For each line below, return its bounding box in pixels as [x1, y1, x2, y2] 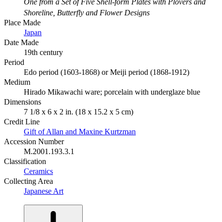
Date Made [4, 38, 39, 47]
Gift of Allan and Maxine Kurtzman [24, 127, 136, 136]
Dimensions [4, 97, 41, 106]
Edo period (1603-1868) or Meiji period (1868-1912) [24, 67, 189, 76]
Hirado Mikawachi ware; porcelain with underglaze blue [24, 87, 200, 96]
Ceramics [24, 166, 53, 175]
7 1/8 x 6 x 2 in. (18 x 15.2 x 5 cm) [24, 107, 133, 116]
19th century [24, 48, 63, 56]
